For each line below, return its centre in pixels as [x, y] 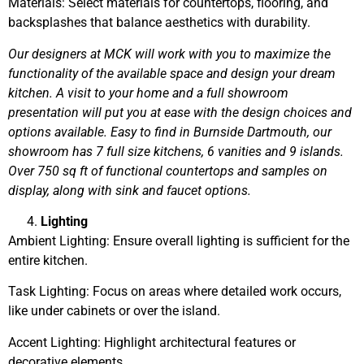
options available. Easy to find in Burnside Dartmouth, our [170, 132]
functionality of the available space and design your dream [172, 73]
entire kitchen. [48, 260]
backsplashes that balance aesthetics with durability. [159, 23]
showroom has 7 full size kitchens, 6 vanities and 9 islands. [176, 151]
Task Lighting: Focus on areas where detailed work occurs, [175, 292]
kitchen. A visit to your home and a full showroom [148, 93]
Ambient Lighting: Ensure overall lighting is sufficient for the [179, 240]
